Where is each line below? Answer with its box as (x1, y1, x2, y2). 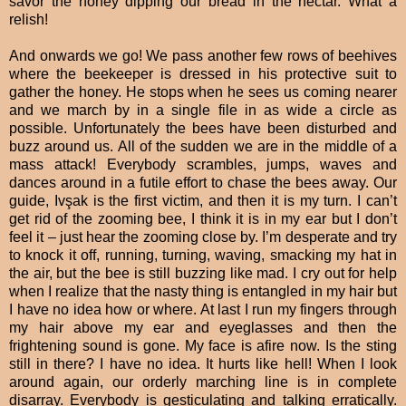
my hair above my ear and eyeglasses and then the (9, 320, 397, 336)
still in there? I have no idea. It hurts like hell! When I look (9, 356, 397, 372)
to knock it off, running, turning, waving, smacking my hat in (9, 247, 397, 264)
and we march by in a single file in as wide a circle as (9, 102, 397, 119)
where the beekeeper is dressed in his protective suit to (9, 66, 397, 82)
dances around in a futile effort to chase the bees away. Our (9, 175, 397, 191)
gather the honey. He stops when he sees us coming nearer (9, 84, 397, 101)
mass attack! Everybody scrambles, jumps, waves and (9, 157, 397, 173)
